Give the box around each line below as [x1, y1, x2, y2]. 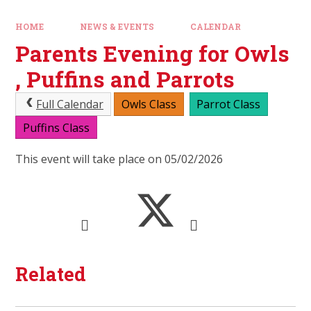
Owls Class [121, 96, 176, 112]
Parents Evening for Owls [15, 39, 290, 69]
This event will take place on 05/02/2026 [15, 151, 224, 167]
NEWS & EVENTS [80, 21, 154, 32]
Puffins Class [23, 119, 90, 135]
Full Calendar [36, 96, 103, 112]
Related [15, 261, 87, 287]
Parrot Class [196, 96, 261, 112]
